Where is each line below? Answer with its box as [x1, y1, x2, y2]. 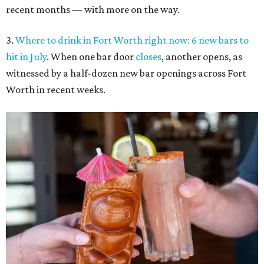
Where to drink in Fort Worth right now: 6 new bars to [15, 34, 249, 46]
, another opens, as [161, 51, 242, 62]
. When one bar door [47, 51, 136, 62]
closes [136, 51, 161, 62]
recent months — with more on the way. [6, 4, 180, 15]
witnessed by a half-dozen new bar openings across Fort [6, 67, 246, 79]
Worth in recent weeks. [6, 84, 105, 95]
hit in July [6, 51, 47, 62]
